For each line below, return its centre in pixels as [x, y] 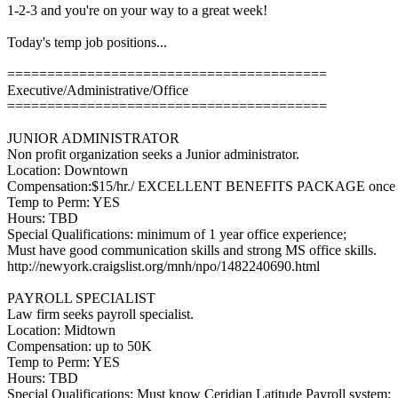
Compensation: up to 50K [80, 346]
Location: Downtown [68, 170]
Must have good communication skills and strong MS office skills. [192, 250]
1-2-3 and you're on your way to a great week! [137, 10]
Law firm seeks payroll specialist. [100, 314]
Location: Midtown [61, 330]
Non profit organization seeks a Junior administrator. [153, 154]
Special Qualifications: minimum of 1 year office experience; [177, 234]
